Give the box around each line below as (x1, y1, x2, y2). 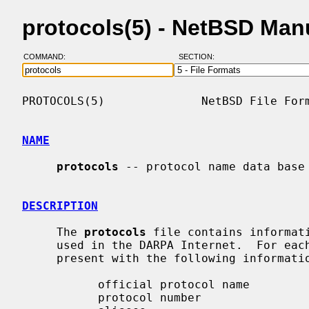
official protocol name (22, 277, 98, 291)
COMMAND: (23, 52, 74, 61)
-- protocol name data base (119, 159, 305, 173)
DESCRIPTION (22, 199, 98, 212)
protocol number (22, 290, 98, 304)
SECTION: (178, 52, 221, 61)
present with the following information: (22, 251, 57, 265)
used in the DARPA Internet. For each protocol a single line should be (22, 238, 57, 252)
